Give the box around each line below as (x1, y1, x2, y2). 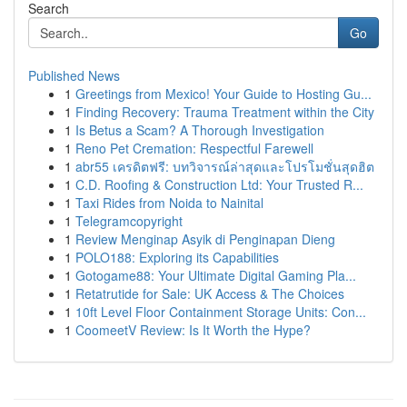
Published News (28, 66, 120, 84)
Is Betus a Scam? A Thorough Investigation (75, 121, 324, 139)
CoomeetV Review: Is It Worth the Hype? (75, 321, 311, 339)
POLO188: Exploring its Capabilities (75, 248, 279, 266)
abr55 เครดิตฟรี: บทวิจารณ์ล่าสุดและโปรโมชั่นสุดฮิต (75, 157, 374, 175)
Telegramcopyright (75, 212, 183, 230)
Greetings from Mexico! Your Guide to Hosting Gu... (75, 84, 372, 103)
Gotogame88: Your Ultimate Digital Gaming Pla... (75, 266, 356, 284)
